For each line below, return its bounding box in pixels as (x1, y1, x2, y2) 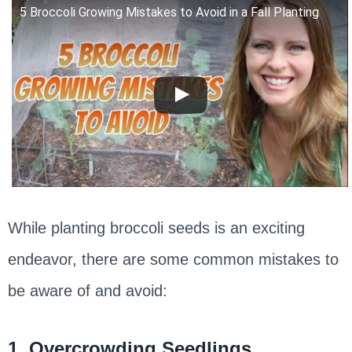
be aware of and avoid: (7, 282, 167, 300)
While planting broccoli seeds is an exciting (7, 219, 305, 237)
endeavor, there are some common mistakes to (7, 251, 339, 269)
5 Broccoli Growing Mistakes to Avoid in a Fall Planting (19, 5, 319, 20)
